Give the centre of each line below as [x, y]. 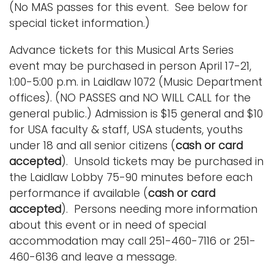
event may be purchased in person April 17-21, [130, 66]
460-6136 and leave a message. [93, 257]
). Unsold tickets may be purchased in [162, 161]
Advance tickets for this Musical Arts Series [121, 50]
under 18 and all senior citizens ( [92, 145]
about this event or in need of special [108, 225]
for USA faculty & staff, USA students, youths [126, 129]
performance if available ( [79, 193]
